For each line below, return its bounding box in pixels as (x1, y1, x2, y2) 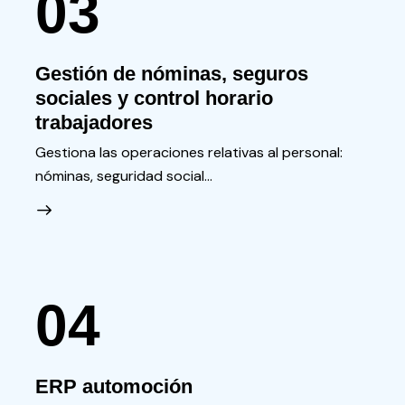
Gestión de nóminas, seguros (34, 62, 308, 86)
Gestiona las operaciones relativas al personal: (34, 142, 343, 162)
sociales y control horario (34, 87, 273, 110)
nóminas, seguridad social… (34, 165, 212, 185)
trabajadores (34, 111, 153, 135)
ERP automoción (34, 375, 193, 399)
